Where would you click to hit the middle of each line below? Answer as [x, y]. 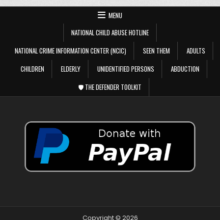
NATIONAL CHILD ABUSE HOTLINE [110, 32]
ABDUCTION [185, 69]
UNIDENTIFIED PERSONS [125, 69]
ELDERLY [70, 69]
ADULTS [196, 50]
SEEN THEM [156, 50]
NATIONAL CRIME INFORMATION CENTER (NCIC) [70, 50]
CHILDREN [32, 69]
